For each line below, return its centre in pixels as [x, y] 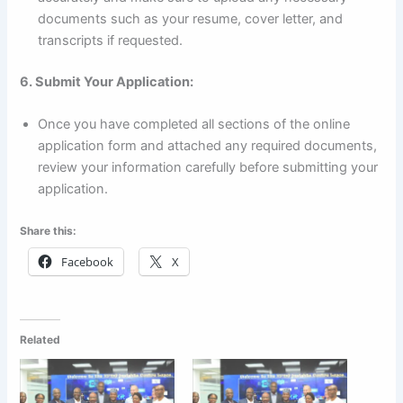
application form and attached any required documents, [208, 146]
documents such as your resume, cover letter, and [191, 19]
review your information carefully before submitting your [208, 168]
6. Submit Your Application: [107, 82]
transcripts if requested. [111, 41]
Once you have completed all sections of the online [194, 125]
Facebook [88, 262]
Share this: [49, 231]
